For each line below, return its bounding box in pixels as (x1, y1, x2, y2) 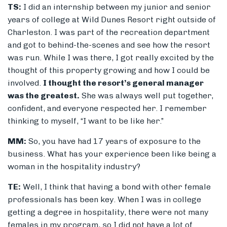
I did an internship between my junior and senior (21, 2, 211, 12)
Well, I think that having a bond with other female (21, 182, 211, 192)
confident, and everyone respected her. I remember (8, 103, 207, 113)
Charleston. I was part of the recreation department (8, 27, 210, 37)
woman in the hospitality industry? (8, 162, 140, 172)
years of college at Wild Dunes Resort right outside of (8, 15, 216, 25)
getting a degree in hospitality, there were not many (8, 207, 208, 217)
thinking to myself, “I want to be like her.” (8, 116, 164, 126)
